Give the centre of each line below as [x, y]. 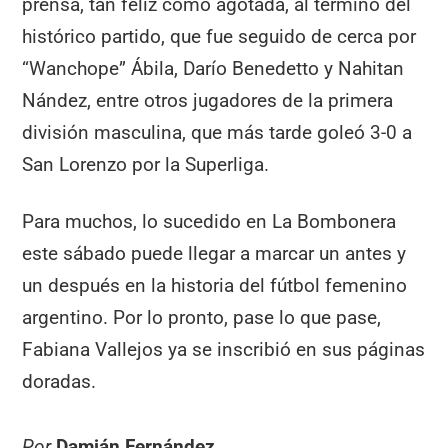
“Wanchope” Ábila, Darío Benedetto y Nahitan [213, 69]
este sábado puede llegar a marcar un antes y [214, 253]
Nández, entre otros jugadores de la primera [208, 101]
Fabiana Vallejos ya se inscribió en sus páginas [224, 349]
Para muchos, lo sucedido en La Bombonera [209, 221]
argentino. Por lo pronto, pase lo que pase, [202, 317]
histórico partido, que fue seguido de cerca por [219, 37]
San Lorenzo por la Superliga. [146, 165]
